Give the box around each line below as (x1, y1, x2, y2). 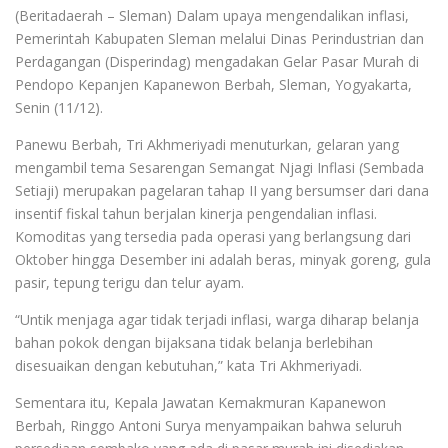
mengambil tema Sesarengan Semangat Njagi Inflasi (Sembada (15, 157, 424, 177)
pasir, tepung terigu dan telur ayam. (15, 272, 244, 292)
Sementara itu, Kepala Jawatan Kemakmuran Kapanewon (15, 392, 386, 412)
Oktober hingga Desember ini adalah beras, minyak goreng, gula (15, 249, 431, 269)
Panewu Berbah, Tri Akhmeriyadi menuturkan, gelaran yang (15, 134, 399, 154)
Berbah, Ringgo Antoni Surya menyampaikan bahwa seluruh (15, 415, 402, 435)
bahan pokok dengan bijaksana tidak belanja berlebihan (15, 332, 373, 352)
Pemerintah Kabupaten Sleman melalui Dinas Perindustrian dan (15, 28, 424, 48)
